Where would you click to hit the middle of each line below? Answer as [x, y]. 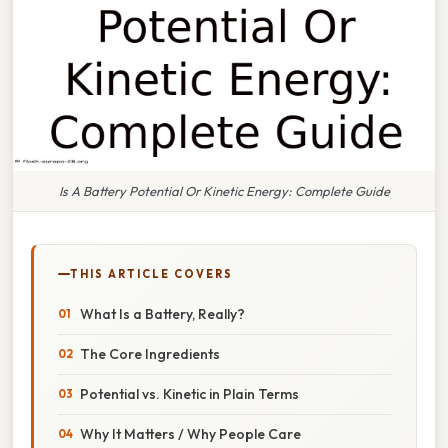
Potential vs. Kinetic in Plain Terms [189, 393]
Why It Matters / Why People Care [190, 433]
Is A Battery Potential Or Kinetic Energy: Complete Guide [224, 190]
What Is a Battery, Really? [162, 313]
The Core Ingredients [150, 353]
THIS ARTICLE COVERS [151, 273]
